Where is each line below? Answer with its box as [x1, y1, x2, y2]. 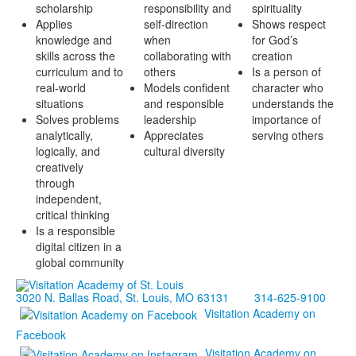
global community [36, 254, 124, 270]
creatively [36, 159, 83, 175]
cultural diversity [144, 143, 225, 159]
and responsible [144, 95, 224, 111]
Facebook [16, 327, 66, 343]
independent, [36, 191, 102, 207]
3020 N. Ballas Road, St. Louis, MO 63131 [16, 289, 229, 306]
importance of [252, 111, 321, 127]
